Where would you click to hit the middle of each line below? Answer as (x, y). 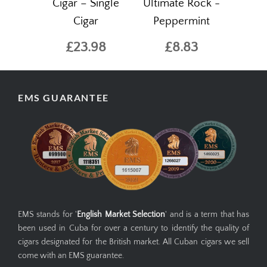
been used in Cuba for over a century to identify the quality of (133, 228)
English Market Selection (121, 214)
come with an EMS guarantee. (71, 255)
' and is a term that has (207, 214)
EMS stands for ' (48, 214)
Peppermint (181, 21)
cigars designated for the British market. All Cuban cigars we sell (133, 242)
